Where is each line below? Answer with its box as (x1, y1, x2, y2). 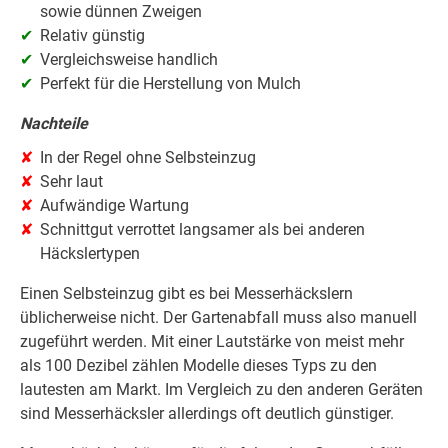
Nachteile (20, 114, 88, 134)
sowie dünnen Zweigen (40, 2, 202, 22)
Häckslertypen (40, 244, 140, 264)
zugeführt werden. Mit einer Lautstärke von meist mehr (20, 332, 404, 352)
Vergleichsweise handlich (40, 50, 218, 70)
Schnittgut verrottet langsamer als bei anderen (40, 220, 365, 240)
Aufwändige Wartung (40, 196, 189, 216)
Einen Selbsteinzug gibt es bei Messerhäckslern (20, 284, 353, 304)
